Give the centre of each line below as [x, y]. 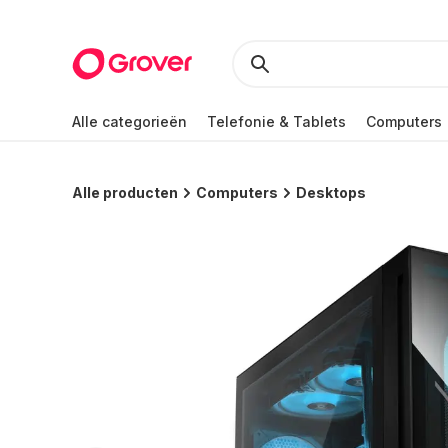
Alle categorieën [129, 121]
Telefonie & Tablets [276, 121]
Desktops [331, 192]
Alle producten [125, 192]
